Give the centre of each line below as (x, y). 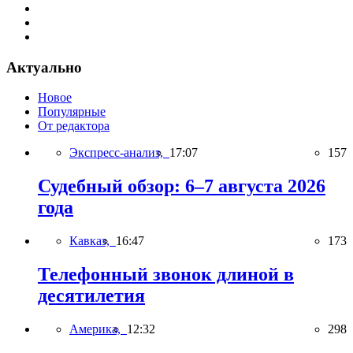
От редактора (74, 126)
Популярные (72, 112)
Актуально (44, 67)
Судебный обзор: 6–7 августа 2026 (182, 186)
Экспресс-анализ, (119, 153)
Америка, (98, 329)
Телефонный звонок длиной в (166, 275)
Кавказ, (93, 241)
